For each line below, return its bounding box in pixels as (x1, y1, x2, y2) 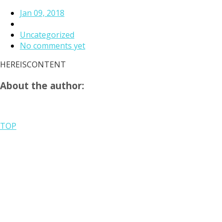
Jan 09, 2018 (20, 7, 64, 18)
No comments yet (20, 40, 85, 51)
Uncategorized (20, 29, 74, 40)
